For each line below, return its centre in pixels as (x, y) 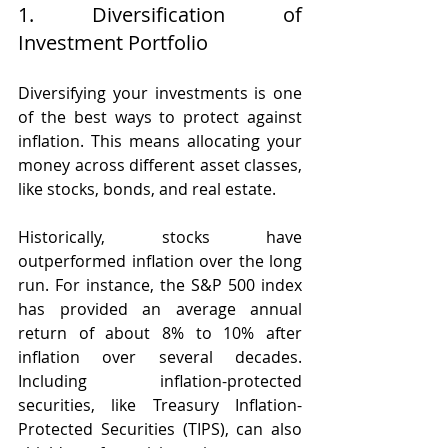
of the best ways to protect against (160, 116)
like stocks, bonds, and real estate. (149, 188)
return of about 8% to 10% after (160, 332)
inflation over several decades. (160, 356)
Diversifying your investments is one (160, 92)
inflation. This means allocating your (160, 140)
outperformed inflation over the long (160, 260)
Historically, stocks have (160, 236)
